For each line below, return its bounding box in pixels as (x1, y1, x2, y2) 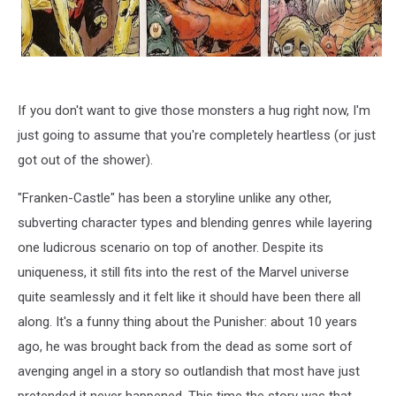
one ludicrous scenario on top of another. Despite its (18, 240, 324, 256)
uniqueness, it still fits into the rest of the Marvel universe (18, 264, 349, 281)
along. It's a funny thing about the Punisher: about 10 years (18, 314, 357, 331)
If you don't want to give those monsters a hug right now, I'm (18, 103, 370, 119)
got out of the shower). (18, 152, 153, 169)
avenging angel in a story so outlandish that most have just (18, 363, 360, 380)
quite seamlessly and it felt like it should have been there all (18, 289, 361, 306)
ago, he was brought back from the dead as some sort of (18, 339, 353, 355)
